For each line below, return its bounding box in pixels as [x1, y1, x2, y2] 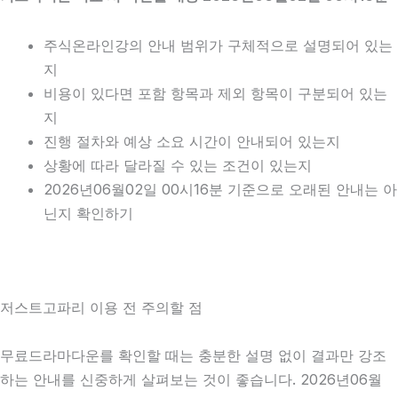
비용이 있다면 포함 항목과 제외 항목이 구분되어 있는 [44, 84, 388, 103]
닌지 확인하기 [44, 204, 134, 223]
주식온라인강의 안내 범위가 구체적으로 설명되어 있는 [44, 36, 394, 55]
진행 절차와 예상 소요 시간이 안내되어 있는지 [44, 132, 341, 151]
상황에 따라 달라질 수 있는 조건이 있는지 [44, 156, 313, 175]
